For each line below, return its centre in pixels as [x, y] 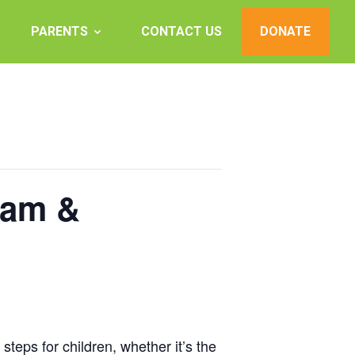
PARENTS [59, 31]
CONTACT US [181, 31]
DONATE [285, 31]
